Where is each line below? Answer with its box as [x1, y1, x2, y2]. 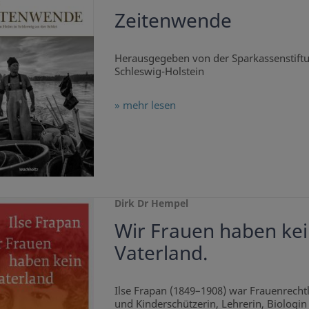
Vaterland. [114, 239, 208, 266]
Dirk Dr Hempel [114, 196, 188, 210]
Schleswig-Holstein [114, 64, 204, 79]
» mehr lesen [114, 98, 176, 112]
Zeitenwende [114, 7, 232, 34]
